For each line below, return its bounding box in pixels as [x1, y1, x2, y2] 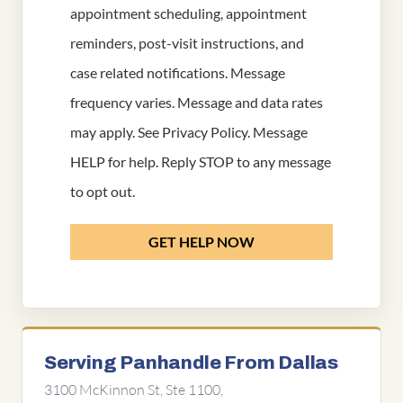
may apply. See [70, 123, 162, 140]
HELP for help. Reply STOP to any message [70, 153, 331, 170]
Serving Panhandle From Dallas [44, 353, 338, 372]
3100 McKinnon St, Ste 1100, [44, 381, 223, 399]
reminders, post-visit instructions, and [70, 34, 304, 51]
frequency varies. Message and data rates [70, 94, 323, 111]
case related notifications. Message [70, 64, 285, 81]
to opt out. [70, 183, 135, 200]
